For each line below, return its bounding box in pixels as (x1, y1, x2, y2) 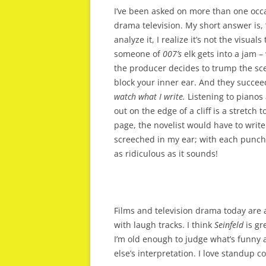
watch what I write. (114, 91, 185, 102)
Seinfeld (214, 219, 243, 230)
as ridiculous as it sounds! (114, 148, 218, 159)
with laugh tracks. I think (114, 219, 214, 230)
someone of (114, 48, 160, 59)
